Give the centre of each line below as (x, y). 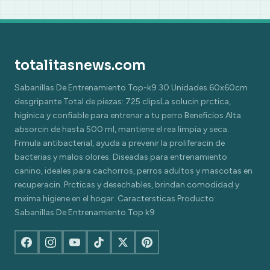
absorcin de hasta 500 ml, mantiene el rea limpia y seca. (122, 129)
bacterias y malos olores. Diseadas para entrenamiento (121, 157)
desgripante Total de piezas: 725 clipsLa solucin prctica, (123, 101)
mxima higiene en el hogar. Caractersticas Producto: (115, 198)
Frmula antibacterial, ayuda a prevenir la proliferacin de (120, 143)
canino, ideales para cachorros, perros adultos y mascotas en (133, 171)
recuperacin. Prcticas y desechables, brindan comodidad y (127, 184)
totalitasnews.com (80, 65)
